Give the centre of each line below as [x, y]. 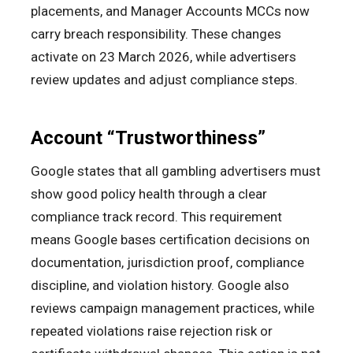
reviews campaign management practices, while [173, 308]
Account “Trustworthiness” [148, 138]
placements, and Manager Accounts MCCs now [170, 11]
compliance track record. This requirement [156, 217]
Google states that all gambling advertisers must [176, 171]
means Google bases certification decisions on [170, 240]
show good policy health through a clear [149, 194]
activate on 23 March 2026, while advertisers [163, 57]
